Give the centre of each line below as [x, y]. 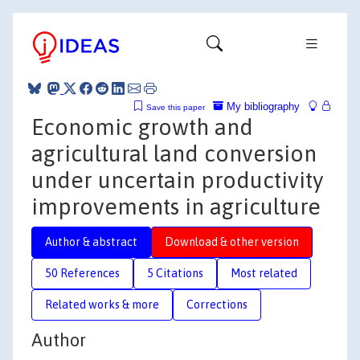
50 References [82, 273]
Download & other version [232, 241]
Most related [264, 273]
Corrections [217, 304]
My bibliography [262, 106]
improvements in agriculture [176, 206]
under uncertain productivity [177, 180]
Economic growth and [142, 127]
